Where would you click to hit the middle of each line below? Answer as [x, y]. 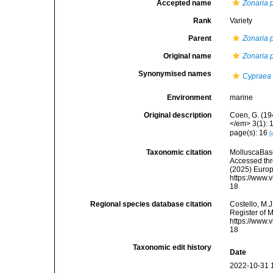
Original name [188, 56]
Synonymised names [175, 74]
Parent [200, 38]
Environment [190, 97]
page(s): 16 [250, 133]
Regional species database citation [151, 204]
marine [242, 97]
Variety [241, 21]
